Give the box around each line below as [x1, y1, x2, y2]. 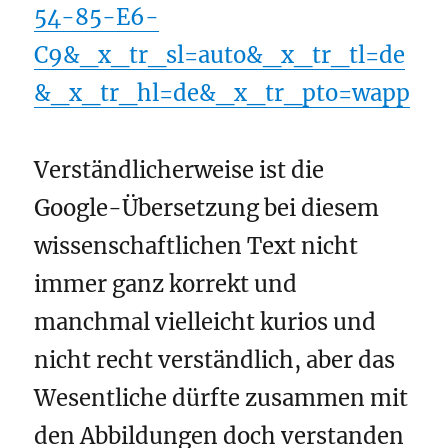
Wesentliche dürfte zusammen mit [34, 383, 409, 412]
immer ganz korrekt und [34, 269, 298, 298]
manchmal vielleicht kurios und [34, 307, 377, 336]
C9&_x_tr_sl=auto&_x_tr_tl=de [34, 41, 406, 70]
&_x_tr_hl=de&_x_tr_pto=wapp [34, 79, 411, 108]
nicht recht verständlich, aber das [34, 345, 396, 374]
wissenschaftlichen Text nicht [34, 231, 359, 260]
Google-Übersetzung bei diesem [34, 193, 380, 222]
